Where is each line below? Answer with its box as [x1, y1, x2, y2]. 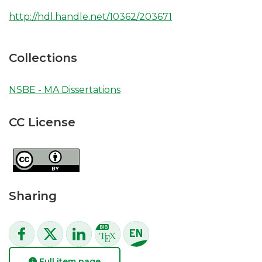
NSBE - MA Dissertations [9, 84, 120, 95]
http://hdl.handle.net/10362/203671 [9, 11, 172, 22]
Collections [9, 51, 77, 65]
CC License [9, 115, 75, 129]
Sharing [9, 189, 57, 203]
